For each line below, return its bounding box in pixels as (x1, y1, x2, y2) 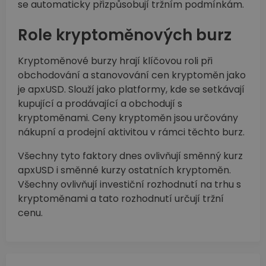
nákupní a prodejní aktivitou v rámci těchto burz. (18, 125, 245, 140)
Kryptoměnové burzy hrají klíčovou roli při (18, 54, 213, 68)
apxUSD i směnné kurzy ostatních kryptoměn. (18, 163, 231, 178)
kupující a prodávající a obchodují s (18, 97, 182, 111)
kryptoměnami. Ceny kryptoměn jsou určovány (18, 111, 238, 125)
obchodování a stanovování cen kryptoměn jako (18, 68, 246, 83)
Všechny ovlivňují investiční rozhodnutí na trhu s (18, 178, 241, 192)
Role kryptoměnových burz (18, 24, 232, 46)
